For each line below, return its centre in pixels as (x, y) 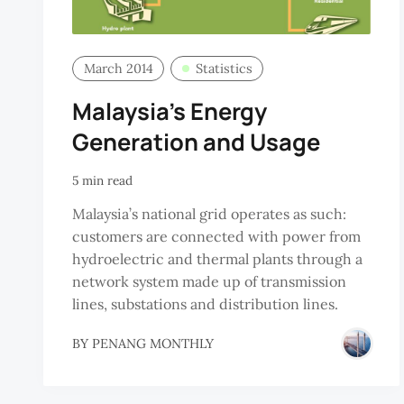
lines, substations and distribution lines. (205, 304)
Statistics (224, 68)
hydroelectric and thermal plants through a (217, 259)
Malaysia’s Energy (170, 112)
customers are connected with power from (216, 236)
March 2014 (118, 68)
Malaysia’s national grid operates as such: (209, 214)
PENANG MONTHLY (153, 343)
